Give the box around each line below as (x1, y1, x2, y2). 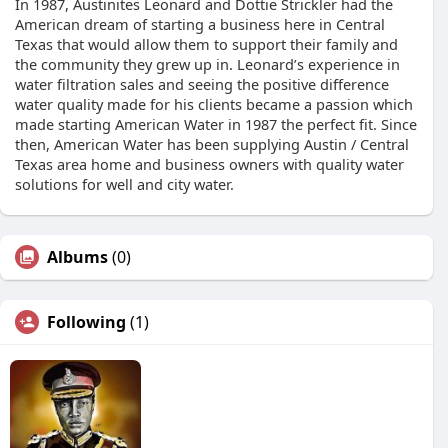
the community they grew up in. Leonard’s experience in (15, 54, 400, 74)
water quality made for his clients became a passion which (15, 94, 413, 114)
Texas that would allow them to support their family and (15, 34, 398, 54)
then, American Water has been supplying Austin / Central (15, 134, 409, 154)
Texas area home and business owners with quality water (15, 154, 404, 174)
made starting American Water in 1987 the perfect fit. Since (15, 114, 417, 134)
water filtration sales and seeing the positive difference (15, 74, 389, 94)
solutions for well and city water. (15, 174, 234, 194)
